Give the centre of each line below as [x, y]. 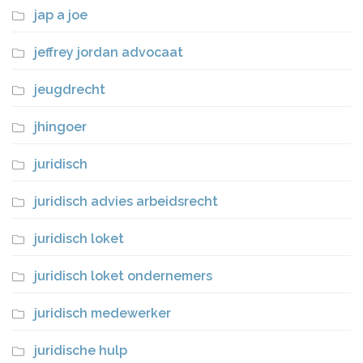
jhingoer [60, 127]
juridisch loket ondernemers [123, 276]
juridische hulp [81, 350]
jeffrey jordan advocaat [109, 52]
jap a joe [61, 15]
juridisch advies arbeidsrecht [126, 201]
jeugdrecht [70, 90]
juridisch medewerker [102, 313]
